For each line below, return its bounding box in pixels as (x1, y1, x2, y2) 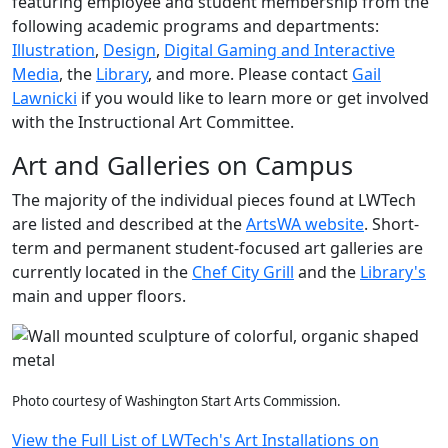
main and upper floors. (12, 285, 186, 307)
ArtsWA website (246, 213, 364, 235)
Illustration (12, 39, 95, 61)
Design (103, 39, 156, 61)
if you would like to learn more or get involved (77, 87, 429, 109)
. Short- (364, 213, 419, 235)
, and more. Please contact (148, 63, 352, 85)
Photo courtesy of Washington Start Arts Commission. (12, 392, 341, 410)
